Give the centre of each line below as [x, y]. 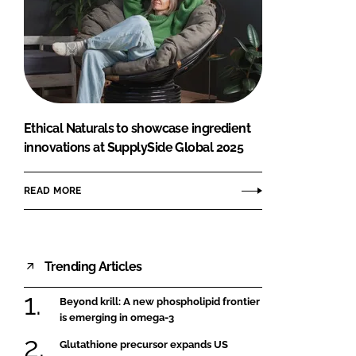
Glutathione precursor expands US [144, 344]
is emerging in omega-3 [117, 318]
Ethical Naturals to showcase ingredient [137, 129]
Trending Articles [93, 266]
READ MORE [53, 190]
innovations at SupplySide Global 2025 [134, 148]
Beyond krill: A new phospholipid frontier [160, 302]
